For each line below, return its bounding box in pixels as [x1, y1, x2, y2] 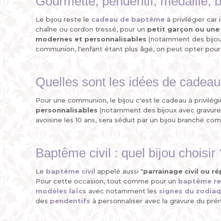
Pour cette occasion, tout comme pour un [36, 177, 178, 185]
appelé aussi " [95, 167, 143, 175]
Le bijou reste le [36, 15, 91, 23]
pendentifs [50, 197, 90, 205]
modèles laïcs [36, 187, 86, 195]
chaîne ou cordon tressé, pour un [36, 25, 147, 33]
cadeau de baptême [91, 15, 165, 23]
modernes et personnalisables [36, 35, 147, 43]
